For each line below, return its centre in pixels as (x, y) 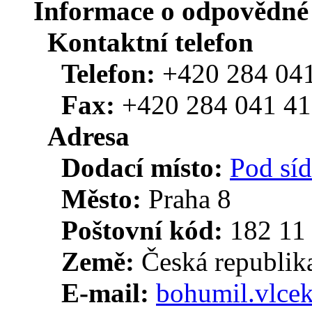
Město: (105, 199)
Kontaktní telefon (150, 42)
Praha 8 (190, 199)
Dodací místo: (146, 168)
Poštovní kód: (146, 231)
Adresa (88, 136)
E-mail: (109, 293)
